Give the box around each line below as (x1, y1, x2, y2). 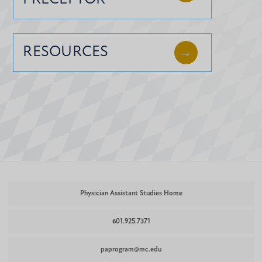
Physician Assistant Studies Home (80, 189, 182, 197)
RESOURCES (23, 44, 109, 60)
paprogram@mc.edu (101, 246, 161, 253)
